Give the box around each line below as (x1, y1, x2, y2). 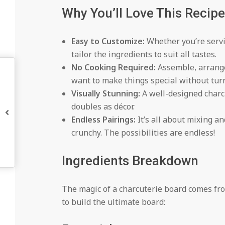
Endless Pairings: (71, 114, 136, 125)
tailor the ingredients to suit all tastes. (71, 48, 216, 60)
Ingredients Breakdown (61, 153, 198, 168)
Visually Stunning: (71, 87, 140, 99)
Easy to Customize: (71, 35, 145, 47)
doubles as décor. (71, 100, 135, 112)
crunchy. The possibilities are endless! (71, 127, 215, 138)
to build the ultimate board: (61, 196, 165, 207)
